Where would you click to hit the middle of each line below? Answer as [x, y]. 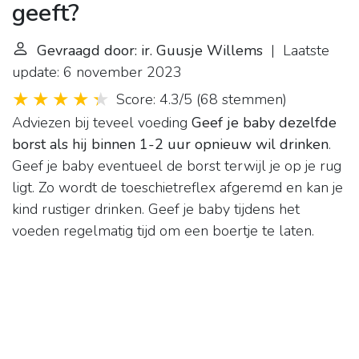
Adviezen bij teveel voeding [100, 123]
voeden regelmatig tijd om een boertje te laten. [163, 231]
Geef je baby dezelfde [264, 123]
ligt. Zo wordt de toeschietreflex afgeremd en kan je [177, 188]
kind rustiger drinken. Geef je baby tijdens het [156, 210]
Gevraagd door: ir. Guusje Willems [150, 51]
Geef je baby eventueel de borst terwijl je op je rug [177, 166]
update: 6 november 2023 [97, 73]
